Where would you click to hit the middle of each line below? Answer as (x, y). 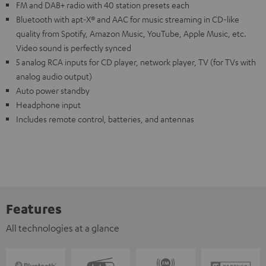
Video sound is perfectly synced (74, 47)
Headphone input (48, 104)
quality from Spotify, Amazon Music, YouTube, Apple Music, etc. (131, 33)
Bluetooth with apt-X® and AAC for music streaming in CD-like (128, 19)
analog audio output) (54, 76)
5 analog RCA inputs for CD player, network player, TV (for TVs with (136, 62)
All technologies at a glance (63, 228)
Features (34, 208)
